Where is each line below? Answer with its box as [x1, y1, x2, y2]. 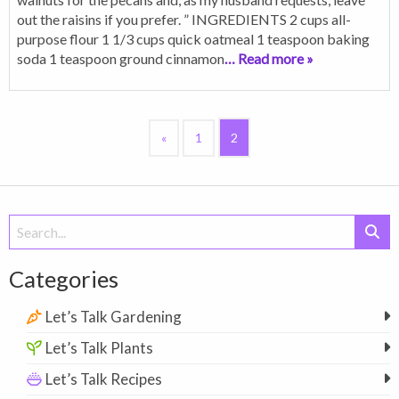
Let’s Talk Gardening [45, 306, 182, 326]
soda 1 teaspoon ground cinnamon [17, 49, 224, 67]
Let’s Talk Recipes [45, 369, 162, 388]
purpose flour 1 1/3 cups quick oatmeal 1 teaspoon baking [17, 29, 370, 47]
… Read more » [224, 49, 313, 67]
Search [8, 216, 46, 232]
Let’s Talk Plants [45, 338, 153, 357]
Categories [9, 265, 118, 292]
